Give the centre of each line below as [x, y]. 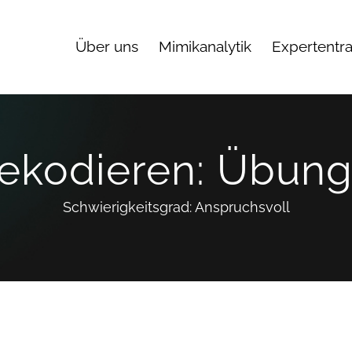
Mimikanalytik [205, 47]
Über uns [107, 47]
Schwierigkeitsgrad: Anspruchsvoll [176, 207]
